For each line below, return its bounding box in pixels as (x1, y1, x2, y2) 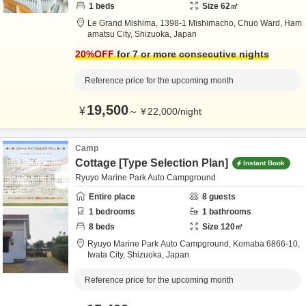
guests (207, 192, 236, 201)
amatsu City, (87, 29, 135, 39)
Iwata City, (87, 250, 127, 260)
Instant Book (243, 158, 285, 167)
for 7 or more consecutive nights (114, 48, 269, 59)
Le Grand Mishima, (87, 18, 160, 28)
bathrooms (207, 207, 251, 217)
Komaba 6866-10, (233, 239, 302, 249)
